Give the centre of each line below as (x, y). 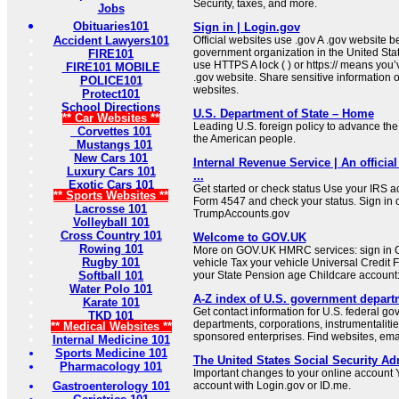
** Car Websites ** (111, 118)
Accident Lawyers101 (111, 41)
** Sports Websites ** (111, 196)
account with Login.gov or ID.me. (272, 386)
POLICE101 (111, 81)
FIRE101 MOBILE (111, 68)
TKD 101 (111, 316)
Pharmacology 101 (111, 367)
